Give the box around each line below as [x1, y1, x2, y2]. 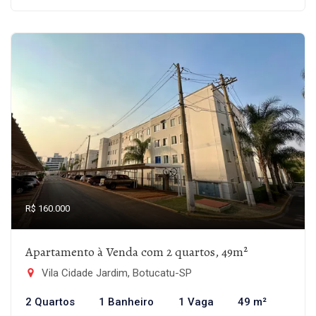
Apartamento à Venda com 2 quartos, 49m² [25, 243, 248, 260]
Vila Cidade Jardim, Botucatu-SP [39, 267, 192, 279]
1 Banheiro [99, 296, 154, 308]
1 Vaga [178, 296, 214, 308]
